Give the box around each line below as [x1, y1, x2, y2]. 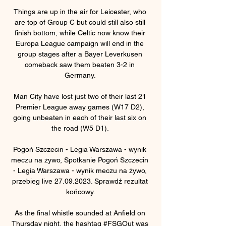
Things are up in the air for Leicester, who [13, 7, 146, 16]
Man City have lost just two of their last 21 [13, 92, 146, 100]
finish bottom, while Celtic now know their [14, 28, 145, 37]
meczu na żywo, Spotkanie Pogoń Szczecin [11, 155, 148, 164]
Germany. [64, 71, 97, 79]
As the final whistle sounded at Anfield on [15, 208, 145, 217]
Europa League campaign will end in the [16, 39, 144, 47]
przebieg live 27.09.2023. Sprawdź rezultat [12, 177, 148, 185]
